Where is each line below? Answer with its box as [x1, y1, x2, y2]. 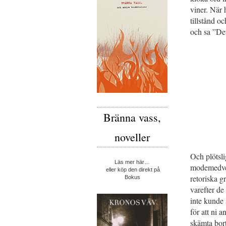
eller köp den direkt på [104, 166, 160, 173]
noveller [115, 130, 150, 145]
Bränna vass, [103, 110, 161, 125]
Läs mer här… [115, 159, 150, 165]
